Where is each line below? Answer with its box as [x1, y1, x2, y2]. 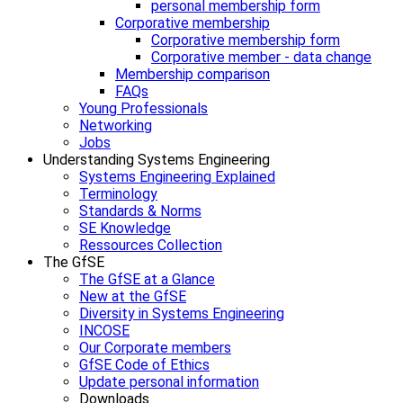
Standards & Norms [79, 201, 201, 219]
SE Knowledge [79, 219, 171, 237]
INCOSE [79, 321, 130, 339]
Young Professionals [79, 99, 208, 117]
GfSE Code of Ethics [79, 355, 210, 373]
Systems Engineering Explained [79, 167, 275, 185]
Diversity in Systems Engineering [79, 304, 284, 322]
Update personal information [79, 372, 259, 390]
